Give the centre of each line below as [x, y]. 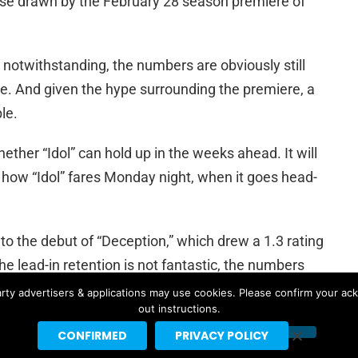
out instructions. [179, 308]
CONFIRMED [92, 336]
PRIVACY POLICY [221, 336]
